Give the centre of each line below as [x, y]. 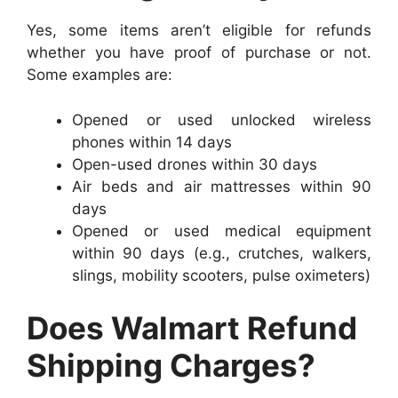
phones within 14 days [152, 142]
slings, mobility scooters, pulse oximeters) [221, 275]
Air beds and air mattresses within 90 [222, 186]
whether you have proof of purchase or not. [199, 53]
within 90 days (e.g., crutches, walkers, [222, 253]
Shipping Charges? [171, 366]
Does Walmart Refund [192, 328]
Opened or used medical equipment [222, 231]
